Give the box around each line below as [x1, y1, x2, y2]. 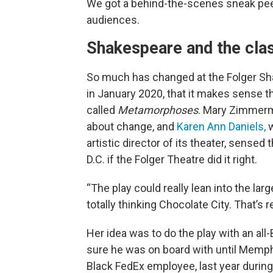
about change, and [87, 120, 177, 133]
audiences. [87, 13, 140, 26]
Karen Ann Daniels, [177, 120, 266, 133]
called [87, 104, 118, 116]
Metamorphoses [118, 104, 198, 116]
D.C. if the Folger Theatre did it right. [87, 153, 257, 166]
